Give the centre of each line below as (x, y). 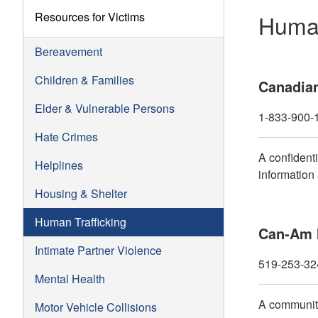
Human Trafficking (81, 221)
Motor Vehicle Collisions (96, 307)
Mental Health (70, 278)
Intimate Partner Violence (98, 250)
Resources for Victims (90, 16)
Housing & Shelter (81, 193)
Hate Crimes (66, 136)
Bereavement (68, 51)
